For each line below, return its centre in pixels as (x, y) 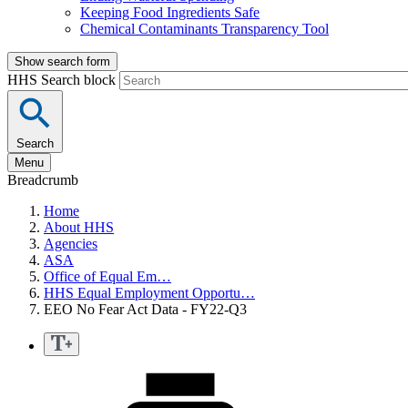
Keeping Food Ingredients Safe (170, 13)
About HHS (79, 228)
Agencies (71, 244)
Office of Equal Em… (107, 277)
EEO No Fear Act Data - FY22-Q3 (145, 310)
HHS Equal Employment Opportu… (149, 293)
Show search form (62, 62)
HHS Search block (63, 80)
